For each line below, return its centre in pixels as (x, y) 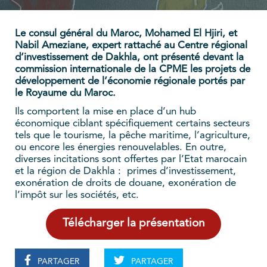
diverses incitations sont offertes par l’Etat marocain (131, 159)
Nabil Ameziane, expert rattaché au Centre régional (131, 45)
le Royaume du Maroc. (65, 93)
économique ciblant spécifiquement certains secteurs (132, 123)
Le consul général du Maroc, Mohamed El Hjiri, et (126, 33)
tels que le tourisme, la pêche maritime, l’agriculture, (133, 135)
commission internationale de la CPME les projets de (133, 69)
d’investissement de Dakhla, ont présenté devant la (129, 57)
